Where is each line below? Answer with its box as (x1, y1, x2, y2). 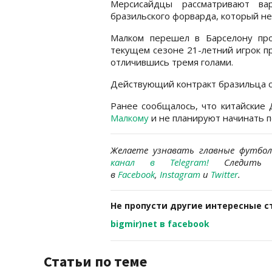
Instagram (160, 168, 200, 180)
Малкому (110, 111, 149, 124)
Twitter (211, 168, 238, 180)
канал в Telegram (110, 155, 206, 168)
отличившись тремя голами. (110, 55, 233, 68)
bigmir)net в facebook (110, 217, 209, 229)
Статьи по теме (44, 251, 147, 271)
